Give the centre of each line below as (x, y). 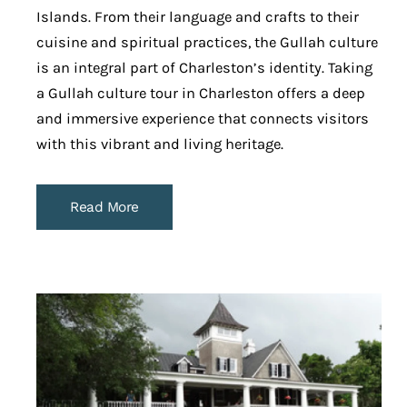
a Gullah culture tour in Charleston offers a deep (201, 93)
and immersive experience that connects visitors (203, 118)
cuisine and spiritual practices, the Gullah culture (207, 42)
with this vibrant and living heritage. (160, 144)
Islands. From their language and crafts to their (198, 16)
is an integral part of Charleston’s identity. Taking (204, 67)
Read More (104, 207)
